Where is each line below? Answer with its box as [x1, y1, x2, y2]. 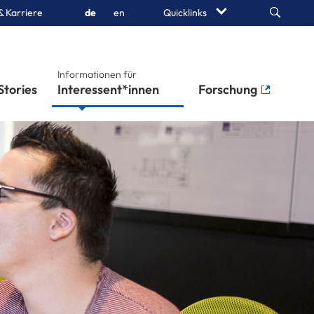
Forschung [198, 81, 260, 97]
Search [268, 4, 300, 17]
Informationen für [57, 67, 137, 81]
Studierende [57, 81, 128, 97]
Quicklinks [163, 6, 209, 19]
